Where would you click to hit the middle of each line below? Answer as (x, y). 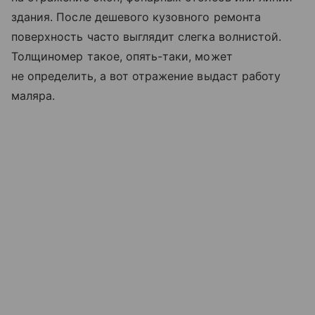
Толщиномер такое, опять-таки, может (122, 57)
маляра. (33, 96)
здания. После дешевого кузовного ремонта (136, 17)
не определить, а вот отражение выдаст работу (146, 76)
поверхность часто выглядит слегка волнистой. (147, 37)
